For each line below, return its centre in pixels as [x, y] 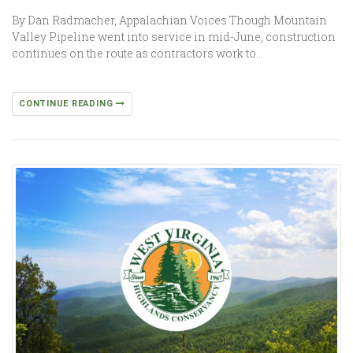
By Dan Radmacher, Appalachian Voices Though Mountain [169, 20]
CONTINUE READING [68, 103]
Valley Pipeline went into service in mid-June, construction [174, 36]
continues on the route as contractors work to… [137, 53]
